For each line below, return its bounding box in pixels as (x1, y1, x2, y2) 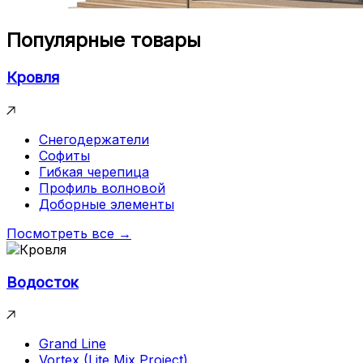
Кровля (6, 68, 59, 88)
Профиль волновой (39, 179, 165, 196)
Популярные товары (6, 28, 201, 53)
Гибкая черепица (39, 163, 149, 180)
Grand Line (39, 335, 106, 352)
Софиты (39, 147, 90, 164)
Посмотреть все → (6, 224, 131, 241)
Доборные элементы (39, 195, 174, 212)
